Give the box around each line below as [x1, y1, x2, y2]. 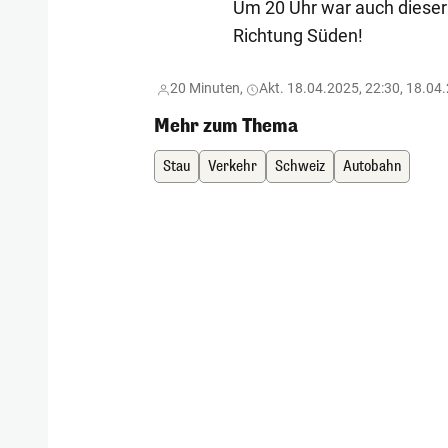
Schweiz [275, 157, 326, 177]
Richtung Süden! [232, 25, 363, 47]
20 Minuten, [170, 80, 244, 97]
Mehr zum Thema [154, 114, 299, 139]
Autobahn [343, 157, 402, 177]
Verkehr [208, 157, 258, 177]
